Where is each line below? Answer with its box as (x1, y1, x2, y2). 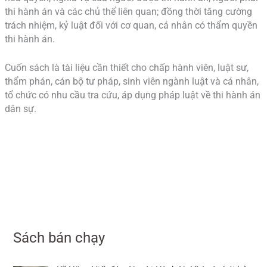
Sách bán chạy (13, 229, 105, 247)
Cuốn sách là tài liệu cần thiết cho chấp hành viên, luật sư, (4, 62, 249, 73)
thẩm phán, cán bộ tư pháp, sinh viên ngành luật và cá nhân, (4, 76, 259, 87)
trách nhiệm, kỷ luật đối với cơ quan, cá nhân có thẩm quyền (4, 20, 257, 32)
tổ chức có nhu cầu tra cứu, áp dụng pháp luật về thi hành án (4, 89, 260, 101)
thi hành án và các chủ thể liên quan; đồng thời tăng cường (4, 7, 252, 18)
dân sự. (4, 103, 36, 114)
